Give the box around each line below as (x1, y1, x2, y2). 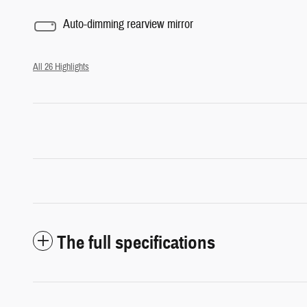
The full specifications (57, 230, 215, 254)
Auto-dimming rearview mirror (63, 16, 193, 32)
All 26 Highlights (33, 60, 89, 73)
